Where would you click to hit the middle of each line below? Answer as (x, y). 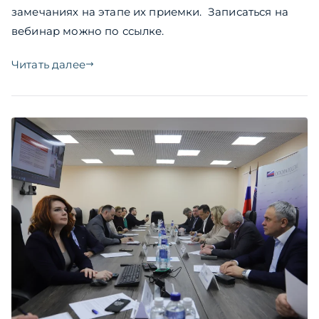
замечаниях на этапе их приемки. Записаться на (150, 11)
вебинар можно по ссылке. (88, 31)
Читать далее (48, 64)
